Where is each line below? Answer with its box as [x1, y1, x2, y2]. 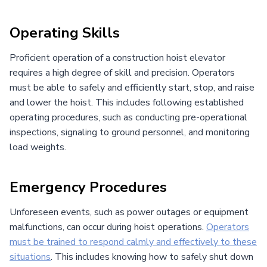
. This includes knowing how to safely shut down [51, 250, 253, 263]
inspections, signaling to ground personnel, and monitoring [10, 125, 250, 139]
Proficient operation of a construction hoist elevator [10, 51, 225, 64]
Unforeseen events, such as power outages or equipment [10, 205, 249, 219]
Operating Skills [10, 23, 120, 42]
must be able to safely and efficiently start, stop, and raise [10, 80, 254, 94]
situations [10, 250, 51, 263]
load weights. [10, 140, 66, 154]
